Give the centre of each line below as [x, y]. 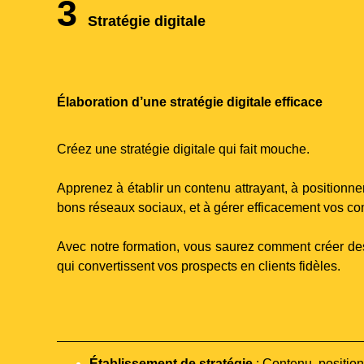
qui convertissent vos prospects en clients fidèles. [199, 266]
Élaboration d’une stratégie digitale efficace [190, 102]
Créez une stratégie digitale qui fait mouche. [183, 149]
